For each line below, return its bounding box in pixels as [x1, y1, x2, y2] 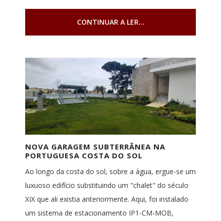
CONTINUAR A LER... [76, 17, 145, 27]
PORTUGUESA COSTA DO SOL [25, 150, 143, 161]
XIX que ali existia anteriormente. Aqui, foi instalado [25, 194, 188, 204]
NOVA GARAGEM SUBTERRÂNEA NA [25, 142, 165, 152]
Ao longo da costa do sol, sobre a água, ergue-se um [25, 167, 196, 177]
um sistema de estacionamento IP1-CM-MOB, [25, 208, 174, 218]
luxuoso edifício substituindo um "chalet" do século [25, 181, 188, 190]
